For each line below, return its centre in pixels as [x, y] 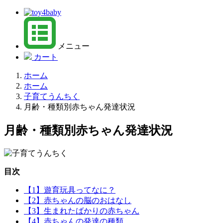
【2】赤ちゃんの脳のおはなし [78, 200]
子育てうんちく [52, 96]
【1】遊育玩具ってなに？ [70, 190]
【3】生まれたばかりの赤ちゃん [82, 211]
